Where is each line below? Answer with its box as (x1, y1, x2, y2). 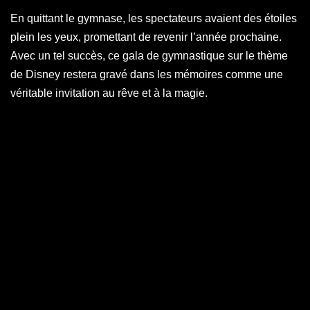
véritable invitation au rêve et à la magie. (10, 87, 208, 99)
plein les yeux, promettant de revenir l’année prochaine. (10, 31, 282, 43)
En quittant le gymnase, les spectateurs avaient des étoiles (10, 12, 297, 24)
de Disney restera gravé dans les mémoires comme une (10, 69, 283, 80)
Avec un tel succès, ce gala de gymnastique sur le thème (10, 50, 288, 62)
